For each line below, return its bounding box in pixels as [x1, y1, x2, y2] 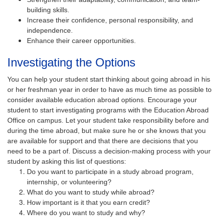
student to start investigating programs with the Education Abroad [7, 106, 209, 114]
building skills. [27, 5, 69, 14]
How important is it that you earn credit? [27, 198, 150, 206]
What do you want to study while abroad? [27, 188, 154, 196]
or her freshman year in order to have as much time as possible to [7, 85, 212, 93]
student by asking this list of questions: [7, 157, 126, 165]
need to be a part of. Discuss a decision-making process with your [7, 147, 211, 155]
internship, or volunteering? [27, 177, 111, 186]
